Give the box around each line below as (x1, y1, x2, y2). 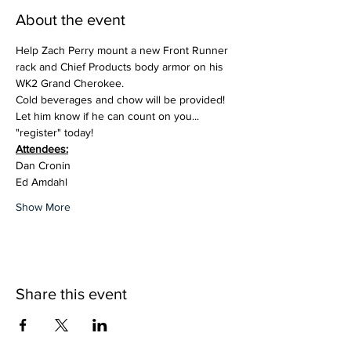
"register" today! (16, 125, 93, 139)
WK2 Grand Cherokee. (16, 76, 127, 89)
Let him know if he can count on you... (16, 109, 202, 122)
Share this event (16, 284, 127, 302)
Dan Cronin (16, 158, 71, 172)
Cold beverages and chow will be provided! (16, 92, 225, 106)
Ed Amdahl (16, 175, 67, 188)
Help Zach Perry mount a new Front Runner (16, 43, 231, 56)
